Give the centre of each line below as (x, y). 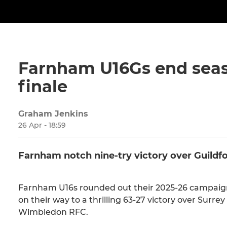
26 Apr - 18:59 (42, 125)
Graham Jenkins (53, 114)
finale (43, 87)
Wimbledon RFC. (53, 212)
